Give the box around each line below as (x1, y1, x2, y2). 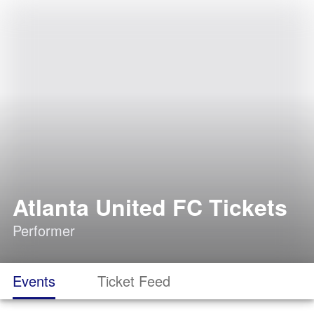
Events (13, 271, 55, 291)
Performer (13, 220, 75, 240)
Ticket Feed (97, 271, 170, 291)
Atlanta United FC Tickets (13, 191, 287, 223)
